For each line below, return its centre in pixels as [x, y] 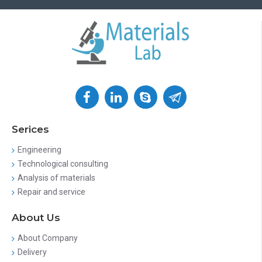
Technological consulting [63, 164]
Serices [30, 129]
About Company [48, 238]
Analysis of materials [56, 178]
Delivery [32, 252]
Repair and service [51, 192]
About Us [36, 218]
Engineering [39, 150]
